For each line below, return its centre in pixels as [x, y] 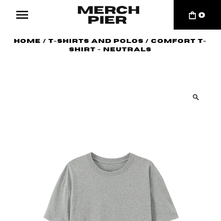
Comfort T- [179, 41]
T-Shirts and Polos [96, 41]
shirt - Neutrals [110, 50]
